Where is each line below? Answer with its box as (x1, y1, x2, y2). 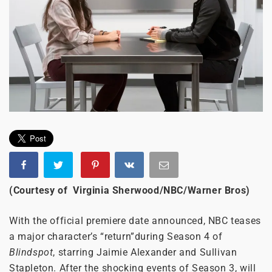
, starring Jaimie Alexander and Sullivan (53, 246, 237, 258)
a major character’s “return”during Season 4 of (9, 230, 223, 242)
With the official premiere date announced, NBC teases (9, 214, 261, 226)
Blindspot (9, 246, 53, 258)
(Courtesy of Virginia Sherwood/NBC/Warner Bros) (9, 184, 250, 196)
